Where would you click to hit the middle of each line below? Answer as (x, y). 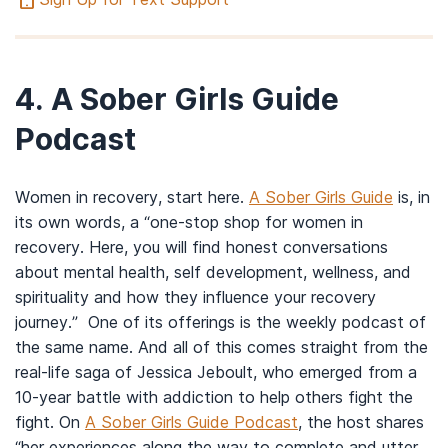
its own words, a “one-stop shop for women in (189, 221)
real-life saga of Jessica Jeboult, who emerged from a (216, 371)
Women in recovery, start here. (132, 196)
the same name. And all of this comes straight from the (221, 346)
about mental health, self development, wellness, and (213, 271)
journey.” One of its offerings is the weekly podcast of (220, 321)
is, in (411, 196)
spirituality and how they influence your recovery (195, 296)
